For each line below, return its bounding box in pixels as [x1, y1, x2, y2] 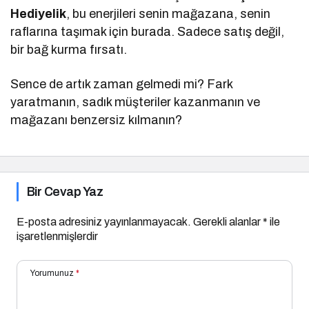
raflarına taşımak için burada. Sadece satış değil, [10, 24, 285, 39]
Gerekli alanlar [193, 215, 263, 228]
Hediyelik [10, 6, 66, 21]
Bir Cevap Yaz [27, 184, 103, 199]
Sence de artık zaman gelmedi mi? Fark [10, 77, 233, 91]
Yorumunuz [30, 268, 74, 278]
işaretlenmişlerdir [17, 230, 98, 242]
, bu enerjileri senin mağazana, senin [66, 6, 271, 21]
